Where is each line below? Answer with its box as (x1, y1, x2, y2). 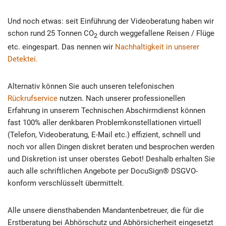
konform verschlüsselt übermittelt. (8, 178, 124, 188)
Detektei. (8, 54, 40, 64)
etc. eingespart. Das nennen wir (8, 42, 115, 51)
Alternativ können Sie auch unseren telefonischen (8, 81, 174, 91)
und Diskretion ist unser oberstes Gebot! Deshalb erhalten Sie (8, 154, 215, 163)
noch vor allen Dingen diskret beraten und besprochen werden (8, 142, 214, 151)
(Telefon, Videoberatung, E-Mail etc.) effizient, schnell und (8, 130, 200, 139)
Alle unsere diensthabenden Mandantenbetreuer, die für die (8, 205, 204, 215)
